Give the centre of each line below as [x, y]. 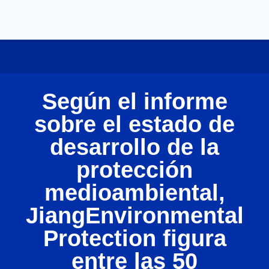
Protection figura [134, 238]
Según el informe [134, 101]
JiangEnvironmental [134, 216]
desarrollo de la [134, 147]
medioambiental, [134, 193]
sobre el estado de [134, 124]
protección [134, 170]
